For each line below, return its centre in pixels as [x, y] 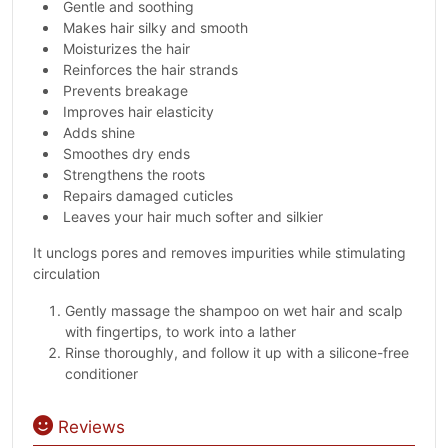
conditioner [101, 373]
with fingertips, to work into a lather [180, 331]
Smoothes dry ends [126, 153]
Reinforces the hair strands [150, 69]
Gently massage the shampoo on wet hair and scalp [234, 310]
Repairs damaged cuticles [148, 195]
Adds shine [99, 132]
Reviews [89, 427]
